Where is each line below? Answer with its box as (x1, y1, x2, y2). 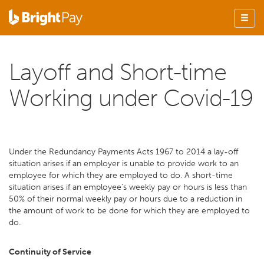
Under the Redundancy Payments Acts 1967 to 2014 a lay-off (9, 147, 238, 157)
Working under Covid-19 (9, 84, 253, 112)
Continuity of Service (9, 247, 91, 257)
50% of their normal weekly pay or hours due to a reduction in (9, 194, 242, 204)
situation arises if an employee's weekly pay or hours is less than (9, 182, 247, 192)
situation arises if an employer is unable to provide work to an (9, 159, 239, 169)
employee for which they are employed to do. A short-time (9, 170, 233, 180)
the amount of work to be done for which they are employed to (9, 206, 250, 216)
